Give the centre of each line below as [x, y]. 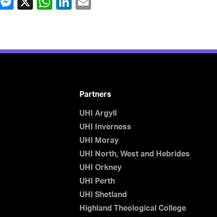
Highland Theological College [132, 208]
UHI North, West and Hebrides [134, 154]
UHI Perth [97, 181]
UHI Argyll [98, 113]
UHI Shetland [103, 195]
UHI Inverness [105, 127]
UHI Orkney [100, 168]
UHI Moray [99, 140]
